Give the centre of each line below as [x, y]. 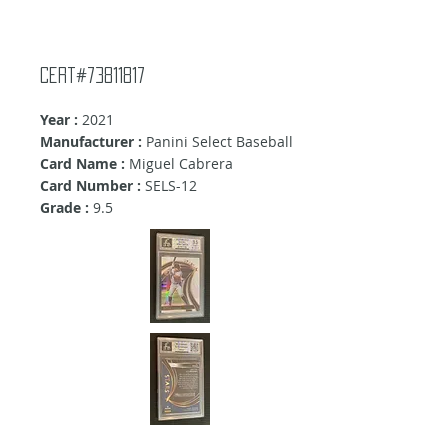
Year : [59, 120]
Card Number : [90, 186]
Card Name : [84, 164]
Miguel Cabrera [181, 164]
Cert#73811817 [92, 75]
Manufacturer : [91, 142]
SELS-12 [169, 186]
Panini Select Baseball [217, 142]
